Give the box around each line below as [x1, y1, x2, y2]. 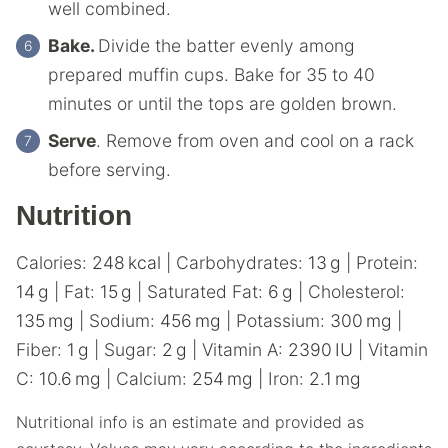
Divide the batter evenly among [98, 34, 355, 56]
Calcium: [116, 367, 192, 389]
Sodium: [89, 309, 160, 331]
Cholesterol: [308, 280, 405, 302]
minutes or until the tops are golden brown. [48, 92, 397, 114]
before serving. [48, 158, 171, 180]
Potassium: [236, 309, 330, 331]
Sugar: [104, 338, 162, 360]
